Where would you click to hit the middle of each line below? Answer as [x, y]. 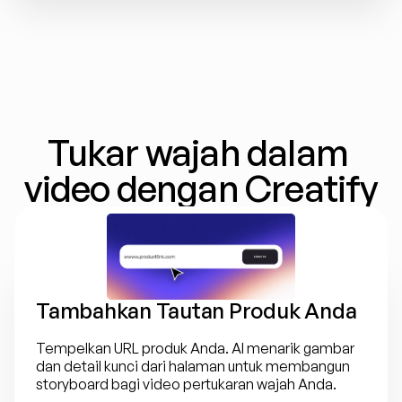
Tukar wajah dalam [198, 153]
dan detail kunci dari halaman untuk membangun [193, 366]
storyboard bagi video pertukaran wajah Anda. [186, 384]
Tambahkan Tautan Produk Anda [197, 310]
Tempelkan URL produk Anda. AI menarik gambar [195, 348]
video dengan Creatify [201, 188]
